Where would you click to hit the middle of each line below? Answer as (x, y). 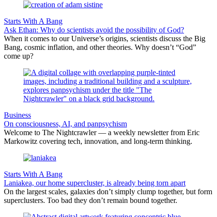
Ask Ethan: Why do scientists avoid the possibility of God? (94, 30)
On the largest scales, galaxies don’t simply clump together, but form (108, 192)
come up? (19, 56)
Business (17, 115)
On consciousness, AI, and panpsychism (65, 124)
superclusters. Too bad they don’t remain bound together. (91, 201)
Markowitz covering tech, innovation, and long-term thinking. (98, 141)
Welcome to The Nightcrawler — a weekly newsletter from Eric (102, 133)
